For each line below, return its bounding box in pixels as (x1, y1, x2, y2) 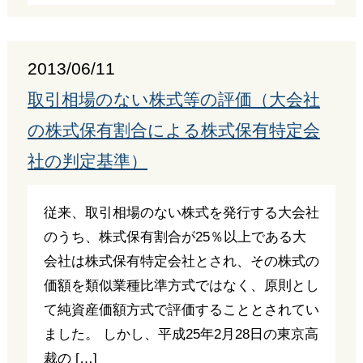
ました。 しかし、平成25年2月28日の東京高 (43, 326, 318, 342)
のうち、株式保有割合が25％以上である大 (43, 228, 306, 245)
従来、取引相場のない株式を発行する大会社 (43, 204, 319, 220)
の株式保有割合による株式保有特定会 (27, 120, 320, 140)
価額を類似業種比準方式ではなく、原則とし (43, 277, 319, 293)
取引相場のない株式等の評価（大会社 (27, 89, 320, 109)
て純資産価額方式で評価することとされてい (43, 301, 319, 318)
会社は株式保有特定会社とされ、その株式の (43, 253, 319, 269)
